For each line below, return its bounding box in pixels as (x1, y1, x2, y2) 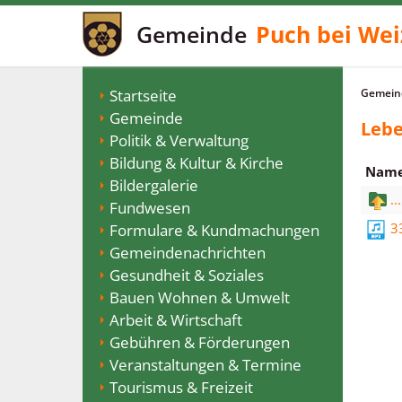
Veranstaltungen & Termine (109, 354, 301, 375)
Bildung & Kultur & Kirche (109, 153, 284, 173)
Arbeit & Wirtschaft (109, 310, 242, 330)
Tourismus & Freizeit (109, 377, 253, 398)
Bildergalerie (109, 175, 198, 196)
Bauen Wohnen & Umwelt (109, 287, 290, 308)
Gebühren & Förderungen (109, 332, 290, 353)
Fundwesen (109, 197, 190, 218)
